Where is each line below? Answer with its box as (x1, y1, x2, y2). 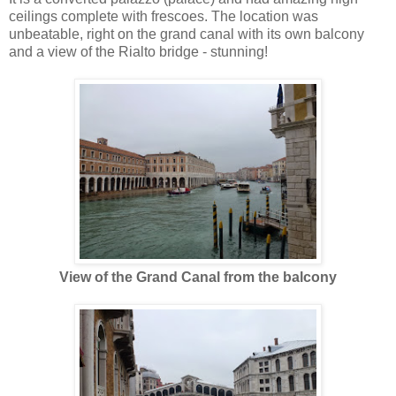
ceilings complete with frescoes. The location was (9, 9, 318, 25)
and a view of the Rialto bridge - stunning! (9, 44, 268, 60)
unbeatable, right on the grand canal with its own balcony (9, 27, 364, 42)
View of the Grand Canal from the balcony (59, 270, 337, 286)
